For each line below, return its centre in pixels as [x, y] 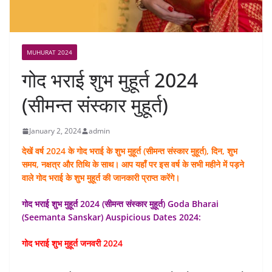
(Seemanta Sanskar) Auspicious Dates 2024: [111, 217]
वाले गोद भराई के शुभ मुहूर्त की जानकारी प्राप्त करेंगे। [101, 178]
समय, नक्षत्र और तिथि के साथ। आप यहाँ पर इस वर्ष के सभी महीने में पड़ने [133, 165]
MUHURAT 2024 [49, 53]
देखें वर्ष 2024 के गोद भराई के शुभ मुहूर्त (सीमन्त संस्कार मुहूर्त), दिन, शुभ [130, 151]
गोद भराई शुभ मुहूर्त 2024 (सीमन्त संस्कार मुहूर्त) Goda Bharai [120, 204]
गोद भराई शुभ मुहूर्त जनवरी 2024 [72, 243]
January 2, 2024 [55, 131]
